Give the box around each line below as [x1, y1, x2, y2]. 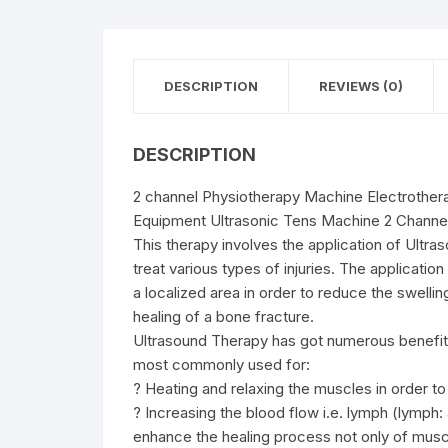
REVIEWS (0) [319, 78, 403, 94]
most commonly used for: [133, 355, 310, 374]
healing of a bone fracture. [133, 307, 314, 326]
